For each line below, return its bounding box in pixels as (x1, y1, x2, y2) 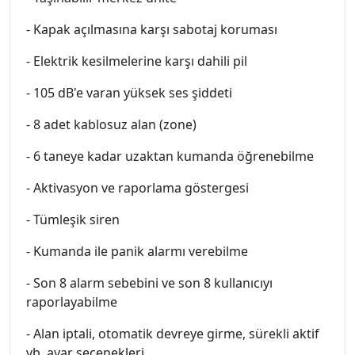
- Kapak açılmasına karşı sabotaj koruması (26, 20, 277, 38)
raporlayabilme (26, 292, 117, 311)
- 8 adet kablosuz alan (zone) (26, 115, 197, 133)
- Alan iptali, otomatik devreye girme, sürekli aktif (26, 324, 319, 342)
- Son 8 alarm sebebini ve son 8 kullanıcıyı (26, 273, 273, 292)
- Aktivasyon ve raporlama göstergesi (26, 178, 249, 197)
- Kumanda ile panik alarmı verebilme (26, 242, 248, 260)
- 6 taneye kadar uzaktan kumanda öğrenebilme (26, 147, 314, 165)
